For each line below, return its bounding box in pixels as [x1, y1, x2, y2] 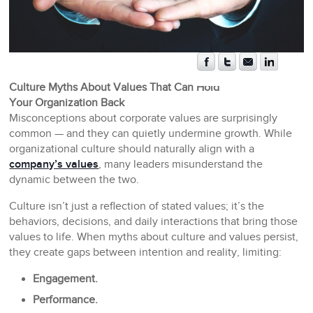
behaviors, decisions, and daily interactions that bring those [9, 215, 298, 229]
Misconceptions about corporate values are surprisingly [9, 112, 278, 126]
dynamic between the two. [9, 173, 140, 187]
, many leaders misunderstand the [99, 158, 263, 172]
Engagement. [33, 272, 99, 286]
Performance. [33, 293, 99, 307]
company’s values [9, 158, 99, 172]
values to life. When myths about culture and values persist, [9, 231, 299, 245]
